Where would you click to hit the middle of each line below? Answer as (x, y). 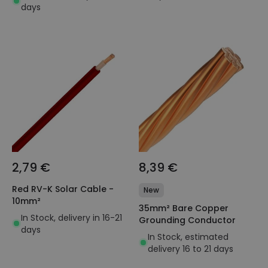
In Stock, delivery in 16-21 (71, 217)
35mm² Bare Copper (184, 208)
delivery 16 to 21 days (191, 249)
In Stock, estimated (188, 237)
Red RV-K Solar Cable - (63, 189)
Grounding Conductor (187, 220)
